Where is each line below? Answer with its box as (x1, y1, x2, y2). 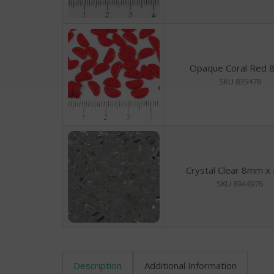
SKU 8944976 (217, 178, 263, 189)
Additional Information (144, 259, 237, 272)
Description (73, 259, 122, 272)
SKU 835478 (218, 76, 261, 87)
